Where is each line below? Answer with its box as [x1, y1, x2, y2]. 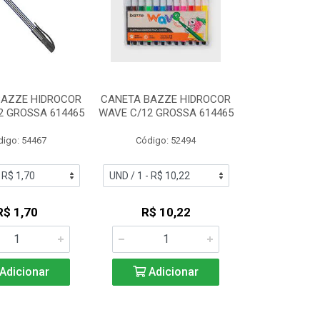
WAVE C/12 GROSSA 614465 [98, 106, 234, 119]
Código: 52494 [136, 135, 196, 146]
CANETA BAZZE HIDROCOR [101, 93, 231, 106]
